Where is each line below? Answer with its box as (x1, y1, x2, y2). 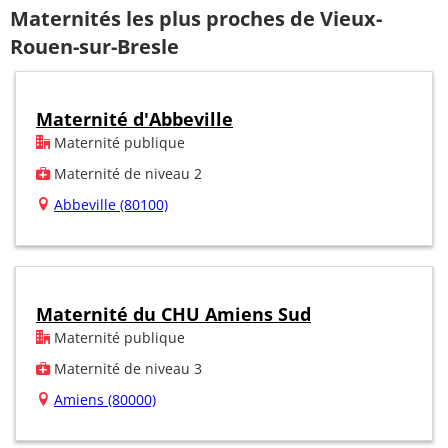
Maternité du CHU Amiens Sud (36, 301, 311, 326)
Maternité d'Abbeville (36, 106, 233, 131)
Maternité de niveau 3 (50, 358, 202, 378)
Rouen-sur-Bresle (10, 33, 179, 61)
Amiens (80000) (54, 389, 156, 409)
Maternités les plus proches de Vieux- (10, 5, 382, 33)
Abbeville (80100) (54, 194, 168, 214)
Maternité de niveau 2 (50, 163, 202, 183)
